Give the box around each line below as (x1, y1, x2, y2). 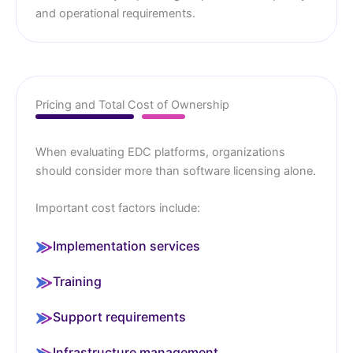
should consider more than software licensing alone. (35, 163, 316, 178)
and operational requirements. (35, 6, 195, 20)
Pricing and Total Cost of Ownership (35, 97, 229, 112)
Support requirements (53, 309, 186, 325)
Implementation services (53, 238, 200, 255)
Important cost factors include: (35, 201, 200, 216)
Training (53, 273, 102, 290)
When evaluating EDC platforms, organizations (35, 144, 285, 159)
